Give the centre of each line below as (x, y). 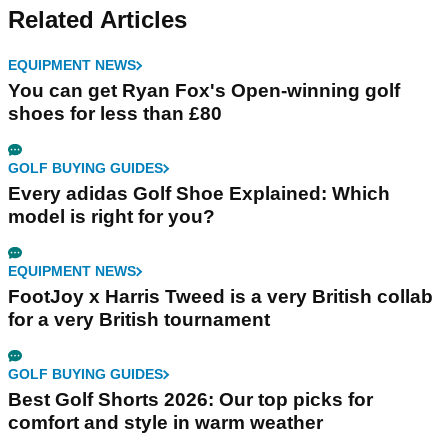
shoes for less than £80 (115, 114)
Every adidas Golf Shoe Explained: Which (199, 194)
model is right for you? (111, 217)
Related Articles (97, 20)
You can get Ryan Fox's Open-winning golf (204, 91)
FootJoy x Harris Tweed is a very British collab (220, 297)
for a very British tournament (139, 320)
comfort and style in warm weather (165, 423)
